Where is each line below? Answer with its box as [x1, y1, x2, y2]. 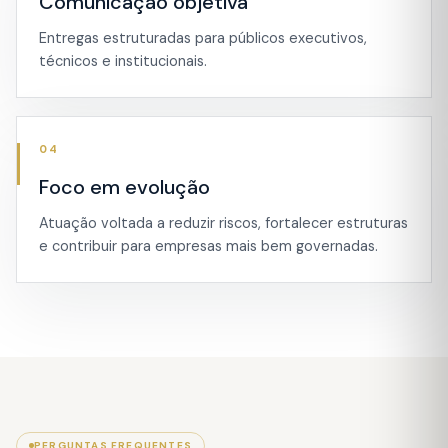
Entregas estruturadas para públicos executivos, [39, 29, 367, 47]
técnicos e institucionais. [39, 52, 207, 70]
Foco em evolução [39, 174, 210, 200]
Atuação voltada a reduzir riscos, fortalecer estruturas [39, 214, 408, 232]
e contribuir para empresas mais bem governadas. [39, 237, 378, 255]
